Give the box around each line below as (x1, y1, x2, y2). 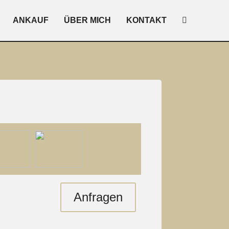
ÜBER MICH (63, 16, 111, 25)
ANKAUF (12, 16, 49, 25)
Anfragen (73, 190, 123, 204)
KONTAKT (126, 16, 167, 25)
